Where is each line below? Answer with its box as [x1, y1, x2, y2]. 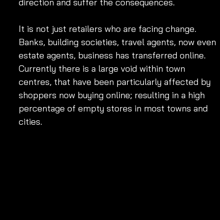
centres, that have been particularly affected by [19, 76, 213, 88]
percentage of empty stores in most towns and [19, 103, 210, 114]
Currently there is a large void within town [19, 63, 188, 75]
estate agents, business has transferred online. [19, 50, 208, 61]
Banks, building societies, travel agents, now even [19, 36, 219, 48]
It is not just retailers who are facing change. [19, 23, 199, 35]
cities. [19, 116, 72, 128]
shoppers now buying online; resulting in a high [19, 89, 207, 101]
